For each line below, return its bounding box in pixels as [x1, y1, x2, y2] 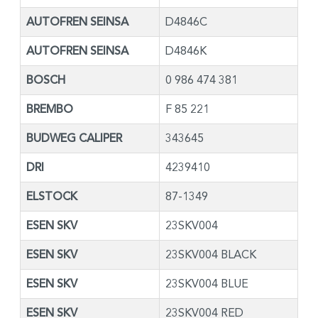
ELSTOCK [26, 189, 77, 204]
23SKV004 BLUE [165, 276, 248, 290]
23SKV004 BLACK [165, 247, 256, 261]
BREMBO [26, 102, 73, 116]
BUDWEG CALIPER [26, 131, 122, 146]
